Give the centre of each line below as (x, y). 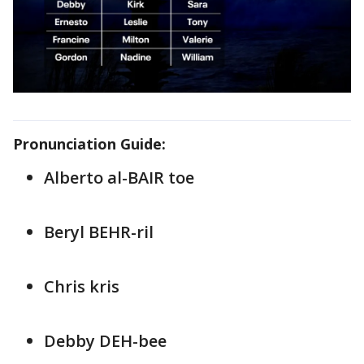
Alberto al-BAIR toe (119, 177)
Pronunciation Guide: (89, 143)
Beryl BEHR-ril (99, 232)
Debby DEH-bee (105, 340)
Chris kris (82, 286)
